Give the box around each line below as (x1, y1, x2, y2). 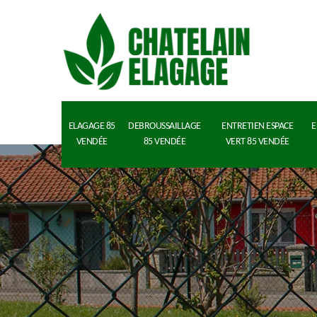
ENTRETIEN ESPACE (221, 121, 293, 132)
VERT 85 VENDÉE (225, 137, 289, 147)
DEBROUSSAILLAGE (128, 121, 201, 132)
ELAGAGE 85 (68, 121, 115, 132)
